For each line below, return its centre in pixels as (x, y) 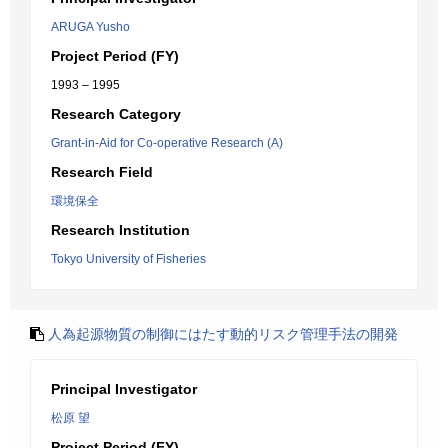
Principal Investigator (124, 389)
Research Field (102, 172)
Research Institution (120, 230)
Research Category (116, 114)
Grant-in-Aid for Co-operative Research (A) (167, 143)
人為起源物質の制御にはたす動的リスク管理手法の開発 (223, 334)
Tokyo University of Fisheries (128, 259)
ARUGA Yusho (90, 27)
